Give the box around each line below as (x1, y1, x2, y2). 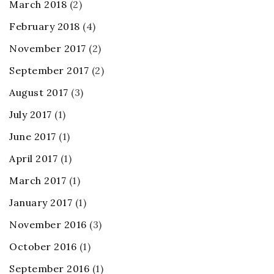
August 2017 (9, 86, 68, 99)
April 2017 (9, 152, 57, 165)
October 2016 (9, 240, 76, 253)
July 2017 (9, 108, 52, 121)
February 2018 (9, 20, 80, 33)
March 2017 (9, 174, 66, 187)
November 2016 (9, 218, 87, 231)
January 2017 (9, 196, 72, 209)
